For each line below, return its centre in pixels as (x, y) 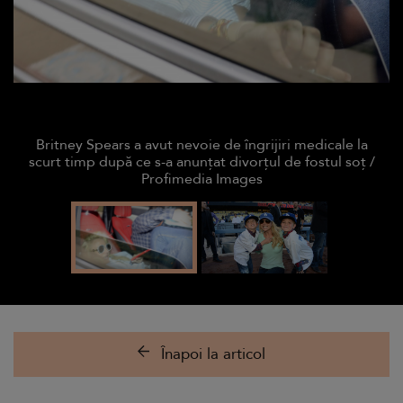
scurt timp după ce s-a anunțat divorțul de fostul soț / (201, 162)
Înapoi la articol (213, 354)
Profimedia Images (201, 179)
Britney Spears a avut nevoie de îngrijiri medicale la (201, 145)
